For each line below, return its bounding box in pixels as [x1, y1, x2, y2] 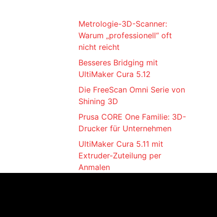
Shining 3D [78, 96, 119, 107]
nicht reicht [78, 42, 120, 52]
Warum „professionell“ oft [78, 31, 172, 41]
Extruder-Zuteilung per [78, 151, 162, 161]
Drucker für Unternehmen [78, 124, 172, 134]
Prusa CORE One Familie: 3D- [78, 112, 186, 122]
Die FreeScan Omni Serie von [78, 85, 186, 95]
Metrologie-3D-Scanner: [78, 19, 168, 29]
